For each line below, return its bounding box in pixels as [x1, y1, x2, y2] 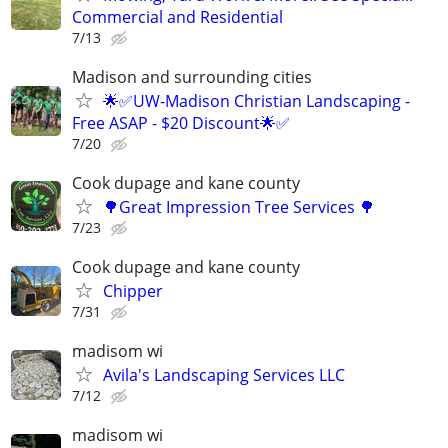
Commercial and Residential [72, 5, 283, 28]
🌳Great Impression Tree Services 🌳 [103, 195, 375, 218]
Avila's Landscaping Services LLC [103, 364, 345, 387]
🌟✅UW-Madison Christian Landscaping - [103, 89, 410, 112]
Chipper [103, 280, 163, 303]
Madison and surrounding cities [72, 65, 312, 88]
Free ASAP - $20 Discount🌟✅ [72, 111, 290, 134]
